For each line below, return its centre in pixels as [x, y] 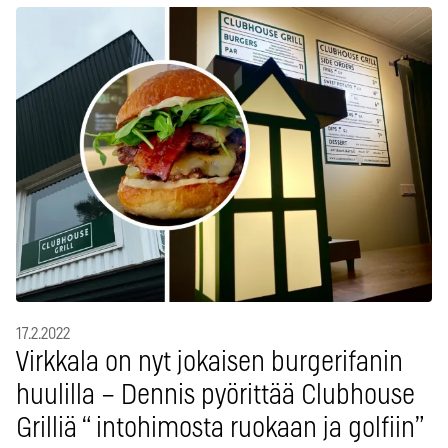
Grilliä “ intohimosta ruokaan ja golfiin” [220, 429]
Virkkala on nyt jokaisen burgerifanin [209, 363]
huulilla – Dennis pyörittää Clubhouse [215, 396]
